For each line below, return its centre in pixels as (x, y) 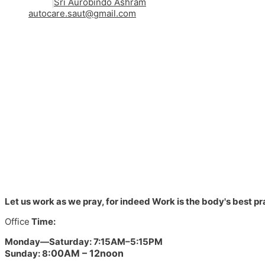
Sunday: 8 (26, 253)
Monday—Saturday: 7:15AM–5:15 (77, 241)
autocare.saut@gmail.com (82, 13)
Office (17, 221)
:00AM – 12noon (86, 253)
